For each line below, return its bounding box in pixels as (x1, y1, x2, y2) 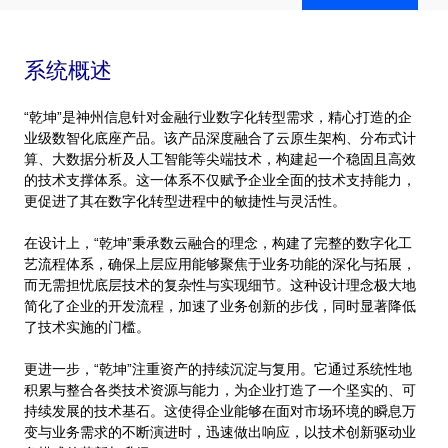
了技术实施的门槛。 (24, 319, 150, 335)
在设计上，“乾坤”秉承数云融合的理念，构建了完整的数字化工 (24, 235, 412, 251)
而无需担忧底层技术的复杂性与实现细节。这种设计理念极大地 (24, 277, 416, 293)
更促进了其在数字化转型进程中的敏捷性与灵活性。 (24, 193, 346, 209)
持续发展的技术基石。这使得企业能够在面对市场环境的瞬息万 (24, 403, 416, 419)
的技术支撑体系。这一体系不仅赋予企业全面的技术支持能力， (24, 172, 416, 188)
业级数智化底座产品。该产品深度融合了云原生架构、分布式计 (24, 130, 416, 146)
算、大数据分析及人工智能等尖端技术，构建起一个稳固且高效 (24, 151, 416, 167)
